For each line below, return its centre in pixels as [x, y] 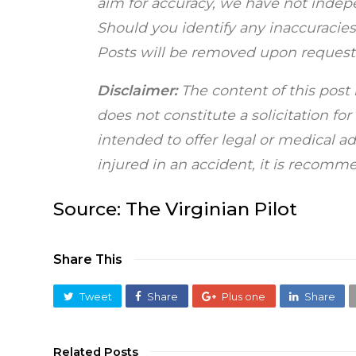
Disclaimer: [137, 91]
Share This [88, 260]
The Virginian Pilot [212, 209]
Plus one [244, 296]
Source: [90, 209]
